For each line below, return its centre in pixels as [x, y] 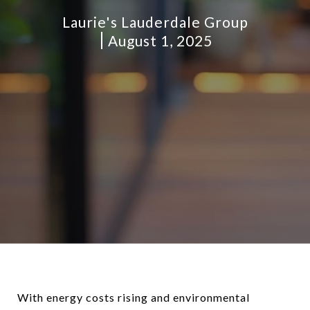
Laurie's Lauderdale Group [155, 22]
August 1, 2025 [160, 40]
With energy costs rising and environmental [134, 297]
